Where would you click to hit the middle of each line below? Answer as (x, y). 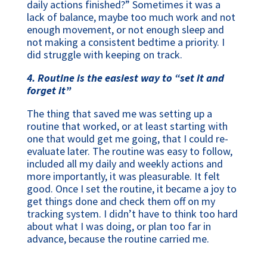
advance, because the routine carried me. (118, 239)
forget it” (49, 91)
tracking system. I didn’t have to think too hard (132, 214)
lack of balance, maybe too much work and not (131, 17)
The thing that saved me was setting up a (119, 114)
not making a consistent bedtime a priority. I (125, 42)
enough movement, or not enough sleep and (125, 30)
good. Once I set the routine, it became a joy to (131, 189)
